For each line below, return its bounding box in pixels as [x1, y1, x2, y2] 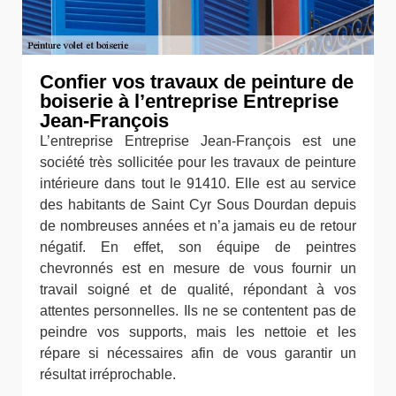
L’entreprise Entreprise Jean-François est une [40, 133, 356, 148]
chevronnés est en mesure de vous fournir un [40, 261, 356, 276]
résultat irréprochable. [40, 367, 176, 382]
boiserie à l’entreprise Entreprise [40, 90, 339, 112]
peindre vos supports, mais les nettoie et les [40, 324, 356, 339]
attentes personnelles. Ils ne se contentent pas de [40, 303, 356, 318]
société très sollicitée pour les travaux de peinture [40, 155, 356, 170]
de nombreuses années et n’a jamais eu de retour [40, 218, 356, 233]
